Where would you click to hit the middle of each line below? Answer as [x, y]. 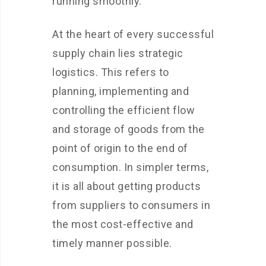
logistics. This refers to [111, 72]
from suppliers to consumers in [131, 205]
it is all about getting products [126, 186]
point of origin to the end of [120, 148]
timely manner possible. [112, 243]
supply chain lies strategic [118, 53]
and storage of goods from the [129, 129]
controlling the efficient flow [123, 110]
